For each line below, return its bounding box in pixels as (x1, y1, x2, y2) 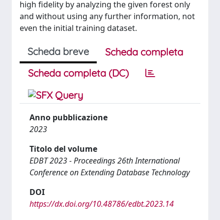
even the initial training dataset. (20, 22, 137, 33)
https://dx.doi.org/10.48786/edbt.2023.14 (29, 198, 174, 209)
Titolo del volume (29, 143, 97, 154)
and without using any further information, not (20, 10, 195, 22)
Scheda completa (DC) (28, 66, 129, 79)
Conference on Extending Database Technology (29, 166, 190, 178)
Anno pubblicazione (29, 111, 108, 123)
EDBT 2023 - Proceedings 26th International (29, 155, 180, 166)
